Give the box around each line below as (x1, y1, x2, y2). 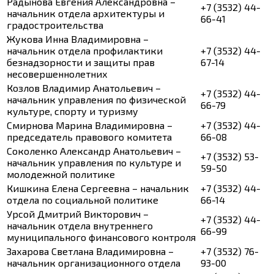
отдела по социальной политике (7, 194, 158, 206)
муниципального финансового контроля (7, 231, 196, 243)
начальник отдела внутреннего (7, 220, 153, 232)
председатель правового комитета (7, 131, 172, 143)
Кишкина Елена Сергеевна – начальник (7, 182, 189, 194)
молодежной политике (7, 168, 115, 180)
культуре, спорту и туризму (7, 105, 138, 117)
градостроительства (7, 19, 103, 31)
